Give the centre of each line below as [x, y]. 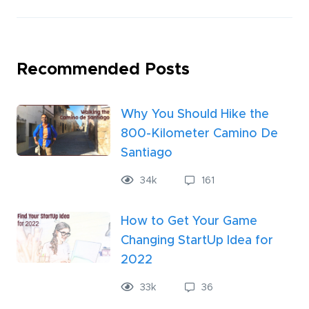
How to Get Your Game [189, 222]
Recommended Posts [103, 70]
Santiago [147, 153]
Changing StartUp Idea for [197, 241]
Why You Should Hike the [195, 115]
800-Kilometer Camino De [199, 134]
